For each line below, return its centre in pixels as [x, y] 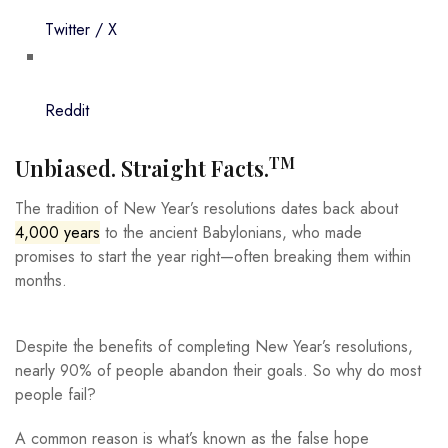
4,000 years [57, 232]
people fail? [55, 394]
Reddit [67, 111]
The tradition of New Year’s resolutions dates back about [206, 208]
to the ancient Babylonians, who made [231, 232]
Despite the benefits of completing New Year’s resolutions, [214, 346]
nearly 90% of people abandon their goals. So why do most [218, 370]
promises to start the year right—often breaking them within [213, 256]
